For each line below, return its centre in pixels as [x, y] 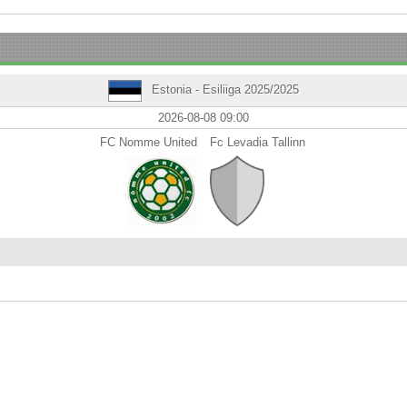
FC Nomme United [149, 142]
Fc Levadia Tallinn [258, 142]
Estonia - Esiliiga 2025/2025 [223, 89]
